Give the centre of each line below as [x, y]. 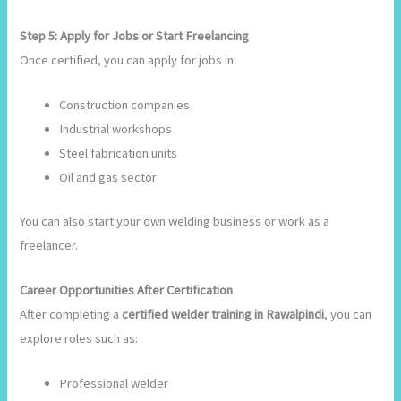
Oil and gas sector [108, 177]
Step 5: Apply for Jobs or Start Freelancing [135, 35]
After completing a [71, 315]
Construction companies [125, 104]
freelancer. [49, 245]
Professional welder [114, 384]
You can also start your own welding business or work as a [175, 221]
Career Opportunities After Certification [127, 290]
